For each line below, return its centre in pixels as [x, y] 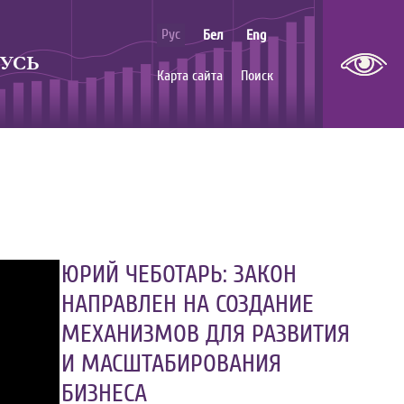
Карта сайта [190, 76]
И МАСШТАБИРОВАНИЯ [171, 363]
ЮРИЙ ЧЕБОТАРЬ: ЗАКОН [179, 274]
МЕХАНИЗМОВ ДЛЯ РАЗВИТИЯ [205, 334]
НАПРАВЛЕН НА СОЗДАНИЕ [187, 304]
